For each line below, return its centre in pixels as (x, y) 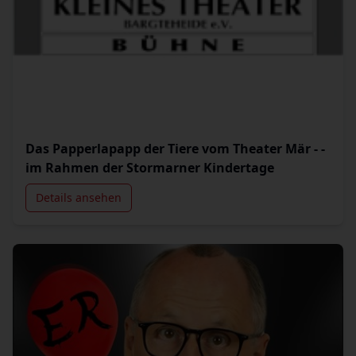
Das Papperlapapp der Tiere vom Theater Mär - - (175, 149)
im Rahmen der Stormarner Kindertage (150, 168)
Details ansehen (79, 197)
